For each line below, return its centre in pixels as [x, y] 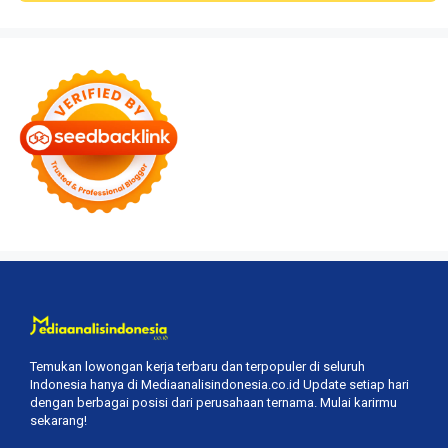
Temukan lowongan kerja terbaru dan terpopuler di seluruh [197, 367]
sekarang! [58, 421]
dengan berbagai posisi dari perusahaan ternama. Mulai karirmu [213, 403]
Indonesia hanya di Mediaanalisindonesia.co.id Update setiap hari [219, 385]
